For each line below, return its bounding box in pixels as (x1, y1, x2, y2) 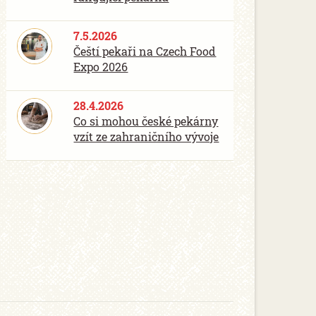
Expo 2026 (73, 59, 128, 74)
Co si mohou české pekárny (73, 114, 219, 128)
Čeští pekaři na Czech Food (73, 44, 217, 59)
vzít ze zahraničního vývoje (73, 129, 219, 144)
